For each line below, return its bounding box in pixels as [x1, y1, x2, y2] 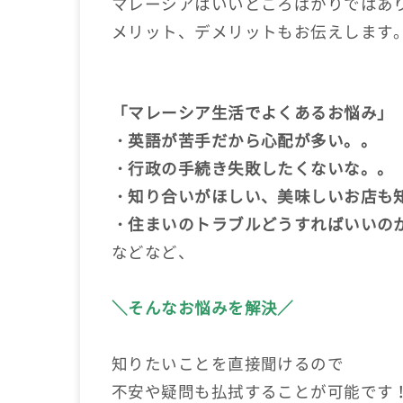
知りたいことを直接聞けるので [112, 352, 345, 376]
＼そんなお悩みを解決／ [112, 296, 294, 320]
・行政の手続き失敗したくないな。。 [112, 157, 394, 181]
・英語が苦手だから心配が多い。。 [112, 129, 378, 153]
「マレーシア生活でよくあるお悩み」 [112, 101, 394, 125]
